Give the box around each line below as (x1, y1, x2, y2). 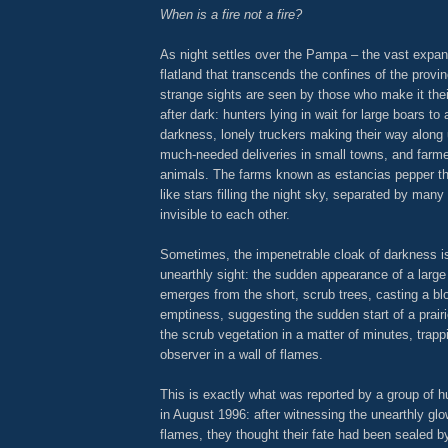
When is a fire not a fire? (160, 7, 302, 23)
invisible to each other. (160, 207, 290, 223)
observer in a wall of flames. (160, 347, 323, 363)
